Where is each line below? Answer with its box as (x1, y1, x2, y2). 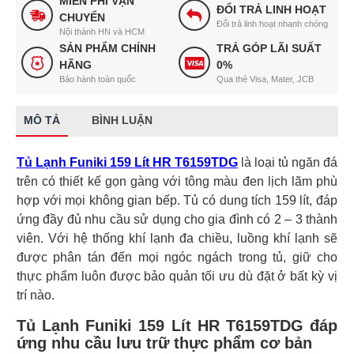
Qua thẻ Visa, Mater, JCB (216, 74, 314, 84)
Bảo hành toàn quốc (59, 74, 136, 84)
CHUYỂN (59, 11, 105, 24)
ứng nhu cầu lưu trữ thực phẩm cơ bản (17, 334, 312, 352)
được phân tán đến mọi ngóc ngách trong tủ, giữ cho (17, 250, 337, 264)
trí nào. (17, 288, 55, 302)
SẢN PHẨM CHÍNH (59, 42, 156, 55)
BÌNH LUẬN (92, 114, 153, 126)
